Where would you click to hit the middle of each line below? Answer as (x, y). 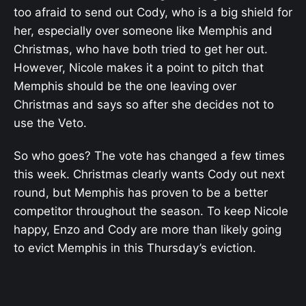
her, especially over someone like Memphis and (143, 31)
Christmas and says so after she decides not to (144, 105)
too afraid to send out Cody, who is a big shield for (153, 12)
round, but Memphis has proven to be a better (141, 193)
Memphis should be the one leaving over (125, 86)
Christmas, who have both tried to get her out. (141, 49)
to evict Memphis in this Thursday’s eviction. (135, 248)
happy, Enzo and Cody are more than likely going (148, 230)
